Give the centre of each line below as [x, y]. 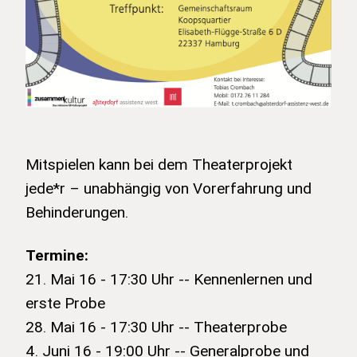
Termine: [57, 255]
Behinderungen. [77, 212]
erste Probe [65, 302]
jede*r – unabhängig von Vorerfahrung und [169, 188]
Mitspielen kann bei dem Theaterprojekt [159, 164]
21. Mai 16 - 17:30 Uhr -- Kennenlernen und [169, 279]
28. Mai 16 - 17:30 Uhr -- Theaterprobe [156, 326]
